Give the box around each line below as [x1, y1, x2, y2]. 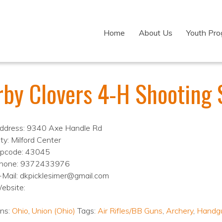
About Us [139, 28, 172, 38]
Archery [166, 206, 193, 216]
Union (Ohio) [31, 206, 75, 216]
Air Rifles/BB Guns [97, 206, 163, 216]
